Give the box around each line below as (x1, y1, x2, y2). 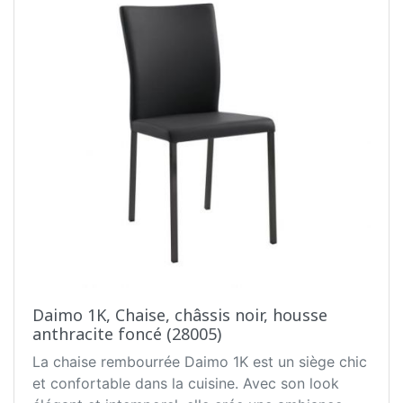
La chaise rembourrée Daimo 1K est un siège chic (32, 353, 367, 372)
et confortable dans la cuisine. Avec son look (32, 374, 339, 393)
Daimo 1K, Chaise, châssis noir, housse (32, 304, 327, 327)
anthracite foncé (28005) (32, 323, 221, 345)
